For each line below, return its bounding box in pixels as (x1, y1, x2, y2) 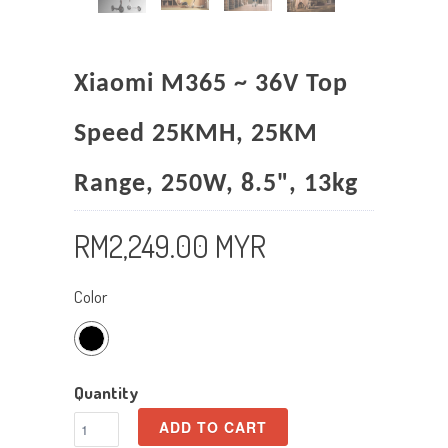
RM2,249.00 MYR (74, 226, 266, 265)
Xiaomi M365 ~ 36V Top (74, 71, 348, 97)
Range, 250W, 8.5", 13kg (74, 171, 358, 197)
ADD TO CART (159, 416, 267, 437)
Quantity (74, 381, 138, 403)
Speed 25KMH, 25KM (74, 121, 318, 147)
